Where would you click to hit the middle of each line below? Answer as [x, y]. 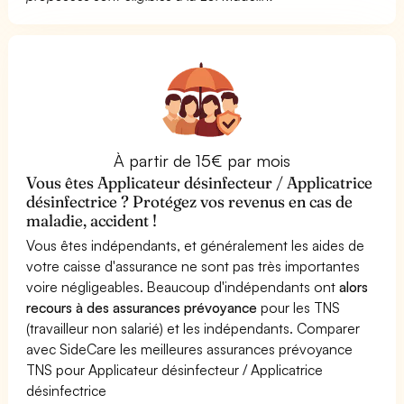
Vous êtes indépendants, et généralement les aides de [196, 245]
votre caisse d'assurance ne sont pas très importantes [193, 266]
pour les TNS [299, 307]
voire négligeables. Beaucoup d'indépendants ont [183, 286]
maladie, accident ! [92, 220]
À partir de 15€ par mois [202, 160]
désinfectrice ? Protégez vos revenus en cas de [190, 201]
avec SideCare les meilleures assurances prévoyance [190, 349]
